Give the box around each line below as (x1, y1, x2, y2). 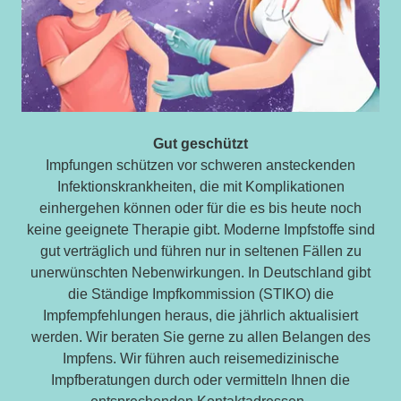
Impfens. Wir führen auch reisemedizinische (62, 350, 339, 366)
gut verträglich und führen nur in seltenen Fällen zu (39, 243, 362, 259)
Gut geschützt (149, 135, 252, 151)
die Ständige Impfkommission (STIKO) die (67, 286, 334, 302)
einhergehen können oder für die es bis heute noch (39, 200, 362, 216)
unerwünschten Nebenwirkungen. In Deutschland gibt (30, 264, 371, 280)
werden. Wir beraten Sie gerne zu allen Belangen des (30, 328, 371, 345)
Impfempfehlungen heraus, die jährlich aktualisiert (43, 307, 358, 323)
